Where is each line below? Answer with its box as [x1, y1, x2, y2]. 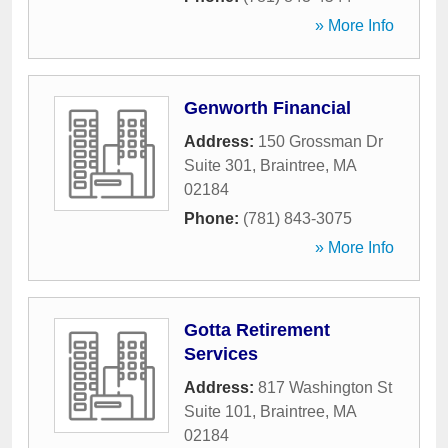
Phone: [184, 210, 243, 227]
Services [184, 344, 258, 364]
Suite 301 [184, 157, 252, 174]
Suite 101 [184, 403, 252, 420]
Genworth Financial [184, 98, 351, 118]
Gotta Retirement [184, 320, 330, 340]
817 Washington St [258, 379, 392, 396]
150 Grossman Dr [258, 133, 383, 150]
